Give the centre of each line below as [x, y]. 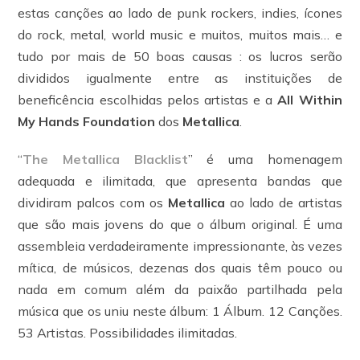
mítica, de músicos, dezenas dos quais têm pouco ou [180, 267]
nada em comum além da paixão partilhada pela [180, 289]
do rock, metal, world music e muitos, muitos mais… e [180, 34]
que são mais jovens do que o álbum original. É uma [180, 224]
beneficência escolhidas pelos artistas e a [148, 99]
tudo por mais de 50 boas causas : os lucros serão [180, 56]
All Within [310, 99]
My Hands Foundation [87, 121]
